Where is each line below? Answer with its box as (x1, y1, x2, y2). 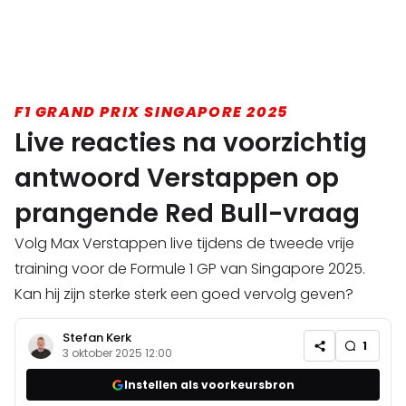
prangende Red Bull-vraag (14, 196, 360, 232)
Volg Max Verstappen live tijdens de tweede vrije (14, 233, 354, 255)
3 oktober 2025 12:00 (63, 345, 172, 362)
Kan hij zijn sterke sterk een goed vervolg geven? (14, 284, 353, 305)
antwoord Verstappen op (14, 160, 339, 197)
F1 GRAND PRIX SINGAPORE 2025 (14, 101, 288, 123)
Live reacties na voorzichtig (14, 125, 367, 161)
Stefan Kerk (63, 328, 131, 346)
